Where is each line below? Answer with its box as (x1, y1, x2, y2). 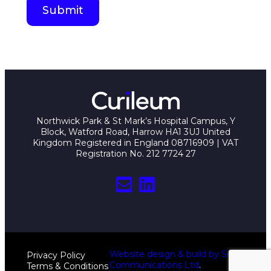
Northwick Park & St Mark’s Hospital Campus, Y (36, 115, 235, 126)
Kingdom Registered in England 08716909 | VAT (33, 137, 238, 148)
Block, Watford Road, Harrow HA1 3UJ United (41, 126, 230, 137)
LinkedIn (136, 174, 199, 192)
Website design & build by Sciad (109, 248, 244, 260)
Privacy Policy (27, 250, 85, 261)
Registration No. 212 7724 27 (75, 148, 196, 159)
